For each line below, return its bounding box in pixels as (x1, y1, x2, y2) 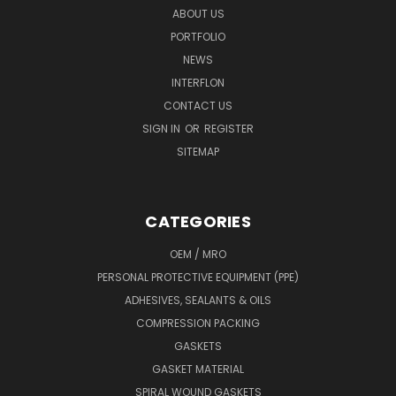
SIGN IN (142, 121, 183, 137)
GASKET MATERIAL (152, 362, 244, 377)
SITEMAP (177, 144, 219, 160)
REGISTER (204, 121, 254, 137)
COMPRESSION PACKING (136, 316, 260, 331)
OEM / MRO (170, 247, 226, 263)
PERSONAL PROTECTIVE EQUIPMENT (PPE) (97, 270, 299, 286)
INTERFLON (171, 75, 225, 91)
